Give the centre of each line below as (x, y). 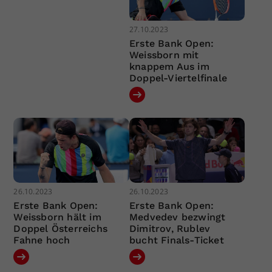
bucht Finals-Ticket (176, 240)
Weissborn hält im (57, 217)
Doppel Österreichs (61, 229)
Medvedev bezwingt (177, 217)
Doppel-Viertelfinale (178, 78)
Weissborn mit (164, 55)
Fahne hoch (42, 240)
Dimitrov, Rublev (170, 229)
